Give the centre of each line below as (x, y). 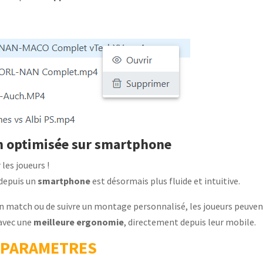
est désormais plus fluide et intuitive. (166, 181)
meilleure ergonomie (79, 222)
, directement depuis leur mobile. (190, 222)
